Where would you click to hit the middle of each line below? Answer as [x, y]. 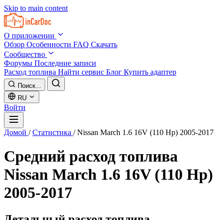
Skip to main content [36, 8]
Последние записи [65, 63]
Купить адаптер [150, 72]
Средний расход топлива [91, 156]
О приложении [30, 36]
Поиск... [29, 86]
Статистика [53, 132]
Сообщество [26, 54]
